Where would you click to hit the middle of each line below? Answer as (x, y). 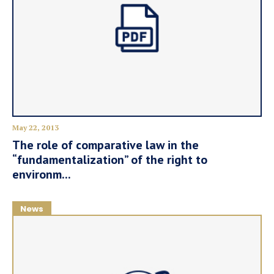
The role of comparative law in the (106, 145)
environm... (42, 175)
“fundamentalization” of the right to (110, 160)
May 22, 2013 (35, 128)
